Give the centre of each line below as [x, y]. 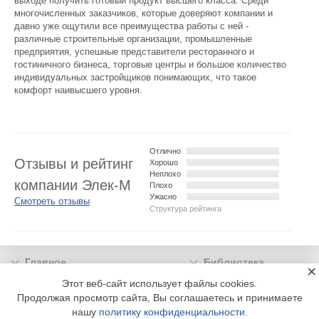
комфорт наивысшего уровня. [78, 90]
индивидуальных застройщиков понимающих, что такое [135, 78]
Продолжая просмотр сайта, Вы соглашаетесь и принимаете [159, 298]
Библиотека [234, 262]
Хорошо [164, 163]
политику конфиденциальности [172, 312]
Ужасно [163, 197]
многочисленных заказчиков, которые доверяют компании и [143, 14]
